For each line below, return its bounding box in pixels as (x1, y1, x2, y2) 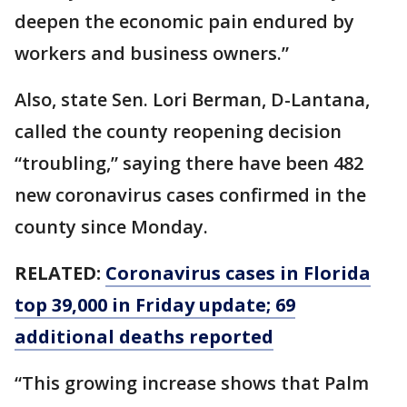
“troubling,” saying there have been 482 (15, 151, 363, 175)
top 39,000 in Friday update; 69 (15, 293, 295, 317)
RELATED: (15, 261, 105, 285)
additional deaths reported (15, 324, 273, 349)
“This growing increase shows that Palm (15, 371, 369, 395)
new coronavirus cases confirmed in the (15, 183, 366, 207)
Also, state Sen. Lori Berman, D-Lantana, (15, 87, 370, 112)
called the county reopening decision (15, 119, 342, 144)
